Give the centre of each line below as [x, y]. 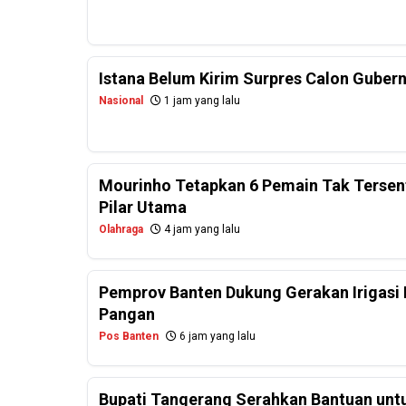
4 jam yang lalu [201, 230]
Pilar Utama [143, 208]
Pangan [127, 314]
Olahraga [121, 230]
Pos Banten [129, 337]
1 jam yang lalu [201, 101]
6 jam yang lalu [216, 337]
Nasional [121, 101]
